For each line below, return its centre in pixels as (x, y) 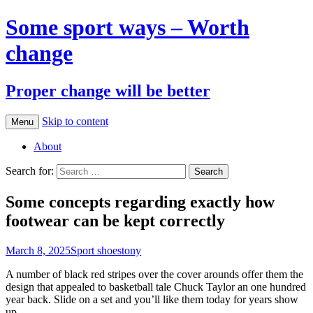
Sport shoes (96, 250)
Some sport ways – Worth (128, 28)
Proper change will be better (108, 90)
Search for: (30, 170)
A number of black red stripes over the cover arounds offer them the (154, 274)
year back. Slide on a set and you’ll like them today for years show (152, 299)
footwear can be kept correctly (115, 220)
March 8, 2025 (38, 250)
